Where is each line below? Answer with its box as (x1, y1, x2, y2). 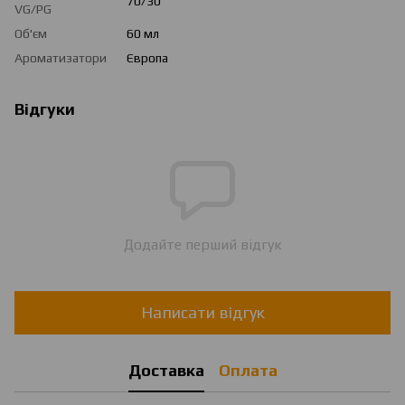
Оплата (218, 361, 278, 381)
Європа (127, 50, 168, 65)
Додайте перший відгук (123, 235, 282, 253)
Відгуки (14, 99, 75, 118)
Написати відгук (140, 303, 265, 323)
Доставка (127, 361, 204, 381)
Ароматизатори (14, 50, 107, 65)
